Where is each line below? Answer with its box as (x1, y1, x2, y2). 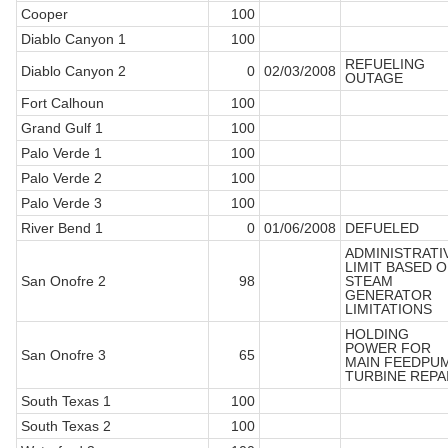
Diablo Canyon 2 (21, 63, 126, 80)
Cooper (21, 6, 68, 23)
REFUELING (345, 56, 425, 73)
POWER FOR (345, 340, 431, 357)
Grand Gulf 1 (21, 120, 103, 137)
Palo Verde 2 (21, 170, 102, 187)
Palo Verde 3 (21, 195, 102, 212)
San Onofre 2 (21, 273, 106, 290)
